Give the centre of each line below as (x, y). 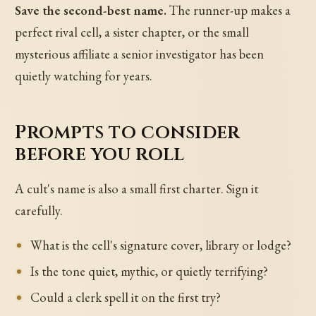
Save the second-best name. (91, 10)
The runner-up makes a (229, 10)
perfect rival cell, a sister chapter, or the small (132, 32)
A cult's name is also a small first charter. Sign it (137, 188)
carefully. (39, 210)
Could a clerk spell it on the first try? (125, 297)
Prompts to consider (128, 132)
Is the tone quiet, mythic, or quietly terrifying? (149, 271)
